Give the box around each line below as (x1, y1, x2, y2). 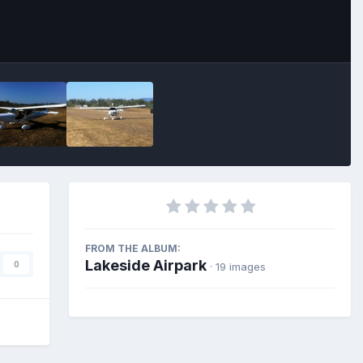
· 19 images (210, 260, 266, 273)
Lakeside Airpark (85, 257, 207, 274)
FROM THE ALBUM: (85, 242, 181, 254)
